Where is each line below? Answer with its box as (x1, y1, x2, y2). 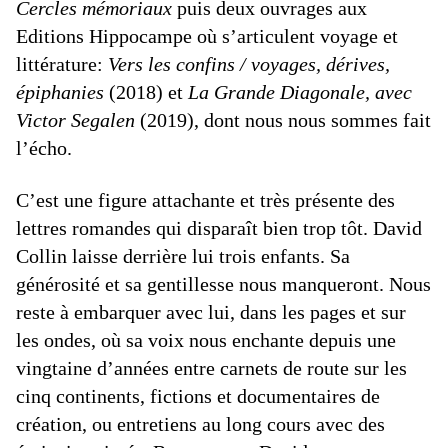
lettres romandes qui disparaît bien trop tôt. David (16, 217, 422, 240)
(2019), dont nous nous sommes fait (135, 109, 431, 132)
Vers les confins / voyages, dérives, (108, 53, 390, 76)
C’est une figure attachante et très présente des (16, 189, 395, 212)
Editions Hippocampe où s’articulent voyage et (16, 25, 398, 48)
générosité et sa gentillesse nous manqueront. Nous (16, 273, 431, 296)
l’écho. (16, 137, 72, 160)
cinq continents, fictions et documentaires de (16, 385, 380, 408)
